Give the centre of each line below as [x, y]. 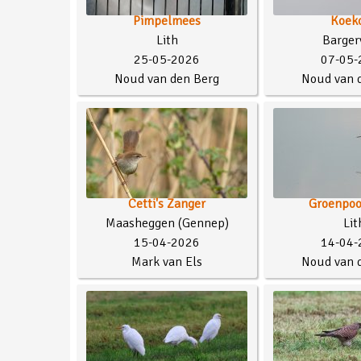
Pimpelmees [167, 21]
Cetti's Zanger [167, 203]
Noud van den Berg [167, 79]
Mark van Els [167, 261]
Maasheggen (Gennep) [167, 223]
